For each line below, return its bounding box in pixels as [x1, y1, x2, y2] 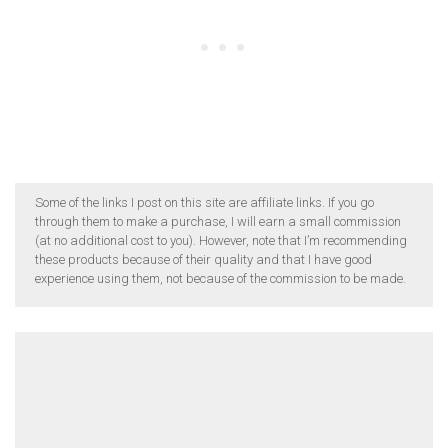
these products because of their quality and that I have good [35, 251, 372, 267]
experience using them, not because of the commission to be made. [35, 270, 406, 286]
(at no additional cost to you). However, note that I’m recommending [35, 232, 407, 248]
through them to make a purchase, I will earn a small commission [35, 213, 401, 229]
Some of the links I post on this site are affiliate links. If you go [35, 194, 374, 210]
